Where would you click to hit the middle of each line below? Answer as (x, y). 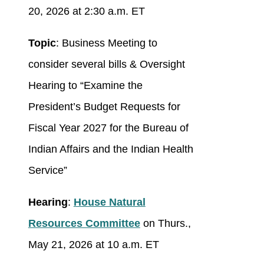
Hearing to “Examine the (85, 86)
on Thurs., (167, 224)
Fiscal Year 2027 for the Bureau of (108, 128)
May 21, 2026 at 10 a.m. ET (93, 245)
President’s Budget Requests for (104, 107)
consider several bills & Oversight (106, 65)
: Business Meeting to (106, 43)
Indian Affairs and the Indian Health (110, 149)
